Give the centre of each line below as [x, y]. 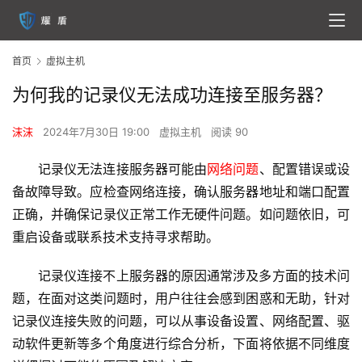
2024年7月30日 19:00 [98, 132]
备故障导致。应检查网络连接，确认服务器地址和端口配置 [181, 192]
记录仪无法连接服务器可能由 [123, 169]
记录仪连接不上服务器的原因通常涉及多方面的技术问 [194, 276]
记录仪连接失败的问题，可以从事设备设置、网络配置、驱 [181, 321]
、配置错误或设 [305, 169]
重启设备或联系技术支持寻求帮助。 [116, 237]
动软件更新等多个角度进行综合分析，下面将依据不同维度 [181, 344]
